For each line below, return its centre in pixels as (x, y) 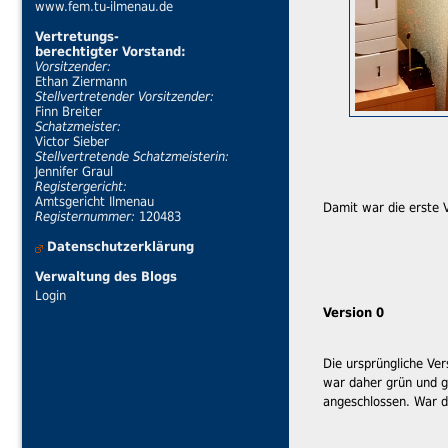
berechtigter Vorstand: (110, 52)
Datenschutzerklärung (120, 247)
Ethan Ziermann (81, 82)
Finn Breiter (68, 112)
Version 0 (353, 312)
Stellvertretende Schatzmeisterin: (132, 157)
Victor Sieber (72, 142)
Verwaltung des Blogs (106, 277)
